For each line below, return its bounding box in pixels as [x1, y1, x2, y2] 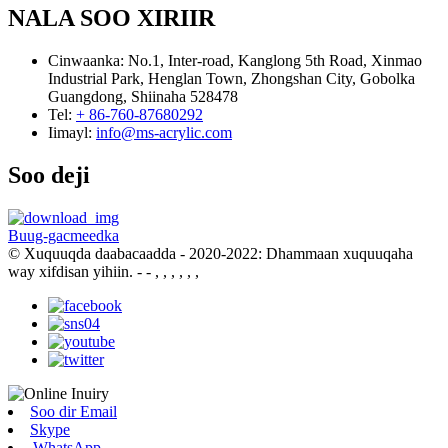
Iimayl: [48, 123, 92, 141]
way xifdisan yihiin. [8, 262, 133, 280]
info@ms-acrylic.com [96, 123, 232, 141]
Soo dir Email [30, 402, 117, 420]
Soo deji [8, 161, 90, 188]
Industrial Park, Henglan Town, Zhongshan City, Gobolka [48, 69, 415, 87]
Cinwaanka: [48, 51, 124, 69]
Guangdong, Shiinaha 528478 [48, 87, 238, 105]
